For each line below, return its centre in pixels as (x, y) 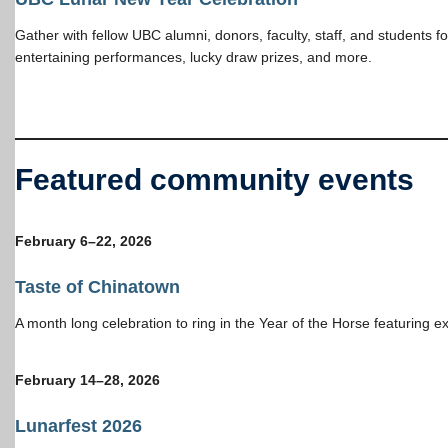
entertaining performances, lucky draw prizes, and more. (193, 56)
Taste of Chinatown (97, 286)
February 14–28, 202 (83, 379)
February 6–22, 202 (79, 240)
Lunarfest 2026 (78, 425)
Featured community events (214, 179)
